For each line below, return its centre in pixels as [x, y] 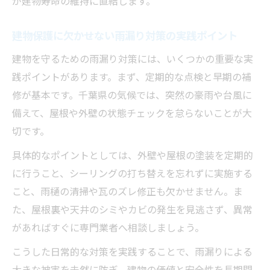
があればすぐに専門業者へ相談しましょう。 [108, 228]
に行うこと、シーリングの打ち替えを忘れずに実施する [132, 173]
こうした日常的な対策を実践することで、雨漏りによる [132, 252]
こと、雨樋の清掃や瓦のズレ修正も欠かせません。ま [127, 191]
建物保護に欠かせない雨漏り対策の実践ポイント [125, 36]
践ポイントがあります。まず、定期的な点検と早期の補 [132, 77]
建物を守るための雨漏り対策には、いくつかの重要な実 [133, 59]
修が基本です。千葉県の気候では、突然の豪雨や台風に [132, 95]
